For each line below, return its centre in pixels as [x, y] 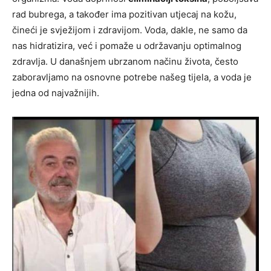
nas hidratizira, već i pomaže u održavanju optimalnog [127, 46]
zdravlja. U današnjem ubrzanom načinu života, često [125, 62]
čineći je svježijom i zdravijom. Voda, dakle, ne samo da [130, 30]
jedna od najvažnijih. [56, 93]
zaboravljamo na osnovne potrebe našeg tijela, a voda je [132, 77]
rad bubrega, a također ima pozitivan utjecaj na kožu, [124, 15]
